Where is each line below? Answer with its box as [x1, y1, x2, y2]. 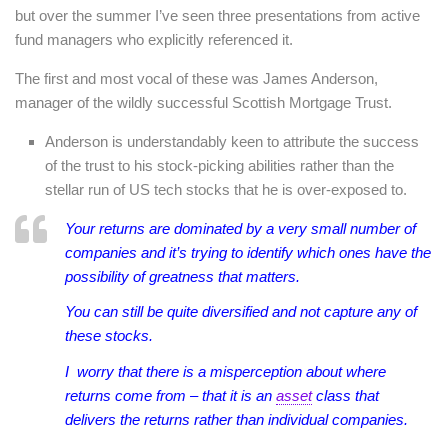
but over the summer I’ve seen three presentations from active [15, 7, 420, 24]
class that [312, 386, 379, 404]
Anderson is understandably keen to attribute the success [45, 133, 419, 150]
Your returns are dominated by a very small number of [65, 220, 416, 237]
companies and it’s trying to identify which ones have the [65, 244, 431, 261]
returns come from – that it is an [65, 386, 276, 404]
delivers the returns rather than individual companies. [65, 410, 408, 428]
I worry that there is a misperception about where [65, 362, 386, 380]
